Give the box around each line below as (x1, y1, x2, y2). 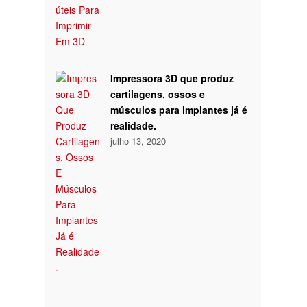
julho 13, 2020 (110, 134, 167, 148)
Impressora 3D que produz (110, 71, 234, 86)
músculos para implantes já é (110, 103, 248, 117)
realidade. (110, 119, 157, 133)
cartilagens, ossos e (110, 87, 206, 101)
